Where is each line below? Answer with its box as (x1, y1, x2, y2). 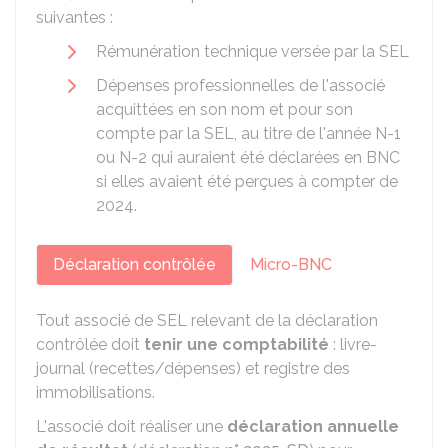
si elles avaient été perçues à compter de (96, 172, 398, 191)
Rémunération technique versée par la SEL (96, 42, 409, 61)
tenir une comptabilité (144, 335, 329, 354)
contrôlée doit (36, 335, 144, 354)
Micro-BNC (250, 255, 332, 274)
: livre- (329, 335, 377, 354)
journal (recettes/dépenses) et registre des (36, 359, 350, 378)
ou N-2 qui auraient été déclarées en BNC (96, 148, 400, 167)
